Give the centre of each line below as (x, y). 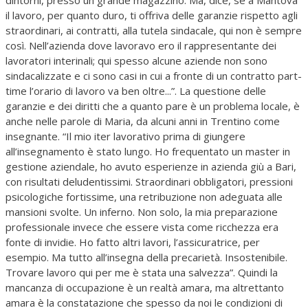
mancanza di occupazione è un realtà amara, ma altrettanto (145, 287)
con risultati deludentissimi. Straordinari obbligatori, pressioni (149, 181)
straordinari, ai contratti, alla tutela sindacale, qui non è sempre (154, 30)
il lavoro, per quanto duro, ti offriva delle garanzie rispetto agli (152, 15)
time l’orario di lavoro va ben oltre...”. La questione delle (136, 90)
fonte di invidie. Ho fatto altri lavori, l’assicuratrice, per (133, 242)
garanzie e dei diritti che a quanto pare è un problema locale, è (153, 106)
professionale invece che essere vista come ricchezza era (142, 227)
